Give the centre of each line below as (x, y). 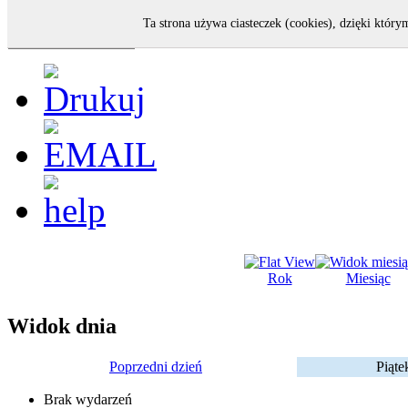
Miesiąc (368, 278)
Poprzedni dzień (156, 367)
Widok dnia (62, 326)
